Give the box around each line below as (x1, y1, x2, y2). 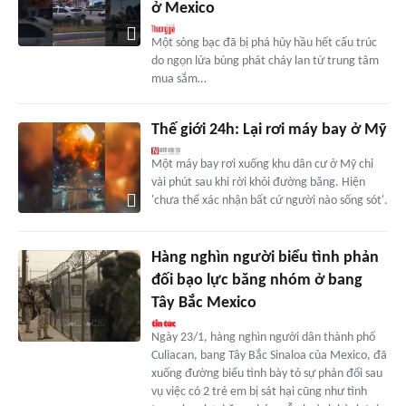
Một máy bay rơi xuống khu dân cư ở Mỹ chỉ (150, 157, 373, 171)
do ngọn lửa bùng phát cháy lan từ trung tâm (150, 53, 379, 68)
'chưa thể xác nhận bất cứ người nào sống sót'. (150, 193, 388, 208)
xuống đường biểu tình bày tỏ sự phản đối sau (150, 367, 382, 382)
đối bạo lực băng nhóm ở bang (150, 272, 362, 290)
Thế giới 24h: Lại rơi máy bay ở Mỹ (150, 121, 387, 139)
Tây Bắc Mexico (150, 295, 256, 313)
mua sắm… (150, 72, 207, 86)
